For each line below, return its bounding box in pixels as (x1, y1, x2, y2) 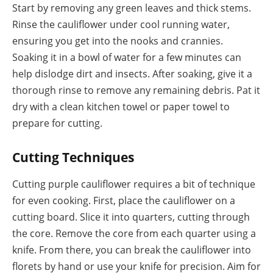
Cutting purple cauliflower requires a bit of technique (12, 177, 255, 191)
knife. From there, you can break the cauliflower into (12, 243, 251, 257)
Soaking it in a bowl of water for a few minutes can (12, 50, 241, 64)
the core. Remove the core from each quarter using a (12, 226, 256, 240)
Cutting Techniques (12, 149, 134, 166)
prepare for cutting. (12, 116, 102, 130)
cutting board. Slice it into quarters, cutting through (12, 210, 250, 224)
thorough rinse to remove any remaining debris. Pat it (12, 83, 260, 97)
